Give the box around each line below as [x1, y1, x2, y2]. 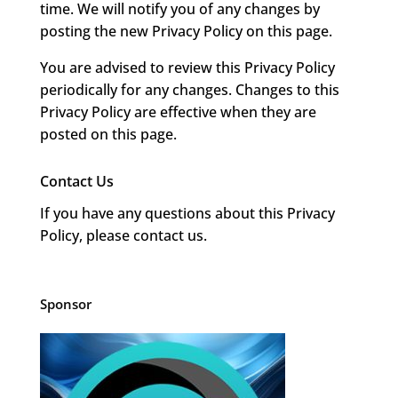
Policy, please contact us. [39, 226, 207, 246]
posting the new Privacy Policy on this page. [39, 21, 332, 42]
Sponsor [39, 295, 92, 314]
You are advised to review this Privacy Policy [39, 58, 335, 78]
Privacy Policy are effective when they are [39, 102, 316, 123]
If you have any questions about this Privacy [39, 203, 335, 224]
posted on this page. [39, 124, 177, 145]
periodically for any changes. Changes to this [39, 80, 339, 100]
